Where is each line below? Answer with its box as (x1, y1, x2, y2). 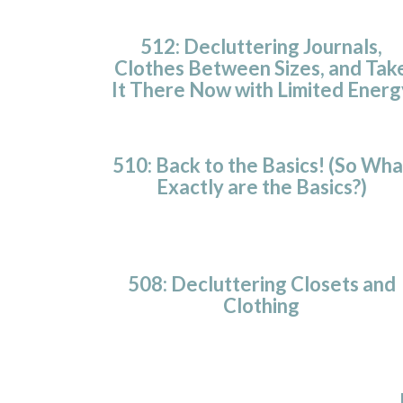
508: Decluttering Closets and (127, 271, 396, 296)
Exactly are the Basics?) (156, 174, 367, 199)
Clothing (223, 292, 300, 318)
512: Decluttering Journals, (140, 33, 383, 58)
